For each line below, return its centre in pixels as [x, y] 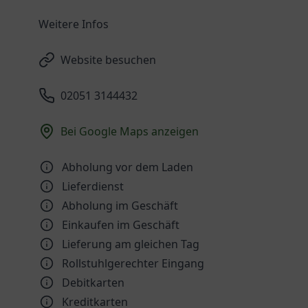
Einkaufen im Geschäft [121, 225]
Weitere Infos [74, 24]
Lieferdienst [93, 186]
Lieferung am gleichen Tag [131, 244]
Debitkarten [93, 283]
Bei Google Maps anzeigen [130, 131]
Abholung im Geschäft [120, 206]
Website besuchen [108, 60]
